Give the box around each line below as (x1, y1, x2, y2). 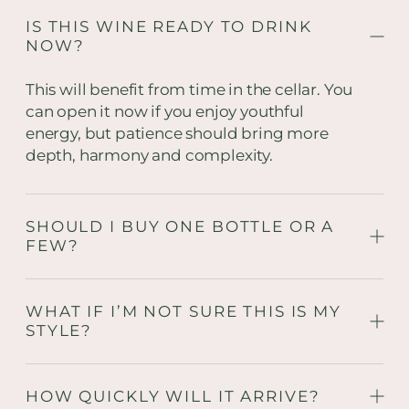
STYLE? (26, 320, 93, 340)
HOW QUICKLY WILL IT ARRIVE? (26, 386, 320, 405)
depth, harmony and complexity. (26, 145, 273, 164)
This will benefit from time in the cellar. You (26, 79, 353, 99)
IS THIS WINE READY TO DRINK (26, 16, 312, 36)
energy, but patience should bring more (26, 123, 329, 142)
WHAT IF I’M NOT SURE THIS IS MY (26, 301, 341, 320)
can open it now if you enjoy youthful (26, 101, 304, 121)
